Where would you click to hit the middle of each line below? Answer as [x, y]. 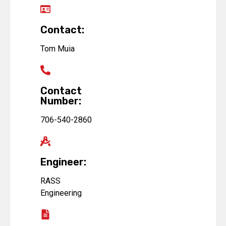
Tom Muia [58, 48]
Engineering [61, 193]
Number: [61, 101]
